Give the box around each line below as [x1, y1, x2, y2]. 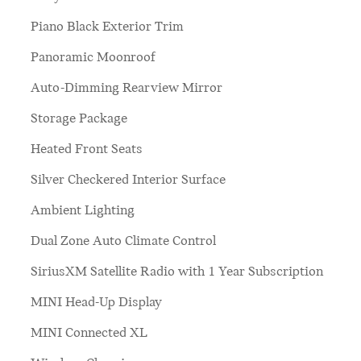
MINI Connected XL [31, 326, 147, 341]
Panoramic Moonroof [31, 50, 156, 65]
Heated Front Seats [31, 142, 143, 157]
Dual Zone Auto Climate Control [31, 234, 216, 249]
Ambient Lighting [31, 203, 135, 218]
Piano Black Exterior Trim [31, 19, 184, 35]
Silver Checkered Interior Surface [31, 172, 226, 188]
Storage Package [31, 111, 127, 127]
